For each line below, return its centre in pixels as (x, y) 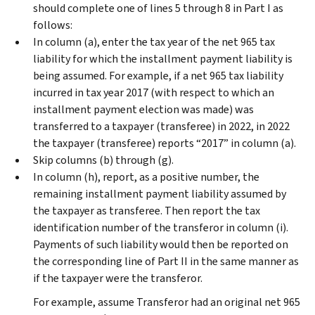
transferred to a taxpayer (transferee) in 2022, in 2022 (161, 126)
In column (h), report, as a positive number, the (146, 176)
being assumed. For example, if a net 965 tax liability (158, 75)
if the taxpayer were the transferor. (118, 278)
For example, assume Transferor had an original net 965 (167, 302)
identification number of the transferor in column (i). (161, 227)
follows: (53, 25)
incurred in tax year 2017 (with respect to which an (154, 92)
